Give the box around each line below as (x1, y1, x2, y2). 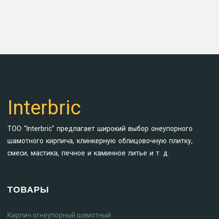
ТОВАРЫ (7, 183, 49, 196)
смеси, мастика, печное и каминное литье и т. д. (7, 149, 169, 157)
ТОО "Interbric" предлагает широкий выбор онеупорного (7, 125, 193, 132)
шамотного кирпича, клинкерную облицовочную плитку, (7, 137, 193, 145)
